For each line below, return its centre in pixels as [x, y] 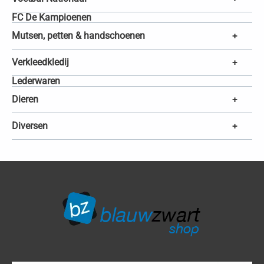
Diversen [30, 126]
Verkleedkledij [40, 62]
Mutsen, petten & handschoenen [78, 36]
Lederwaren [36, 81]
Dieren [25, 100]
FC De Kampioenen [52, 17]
